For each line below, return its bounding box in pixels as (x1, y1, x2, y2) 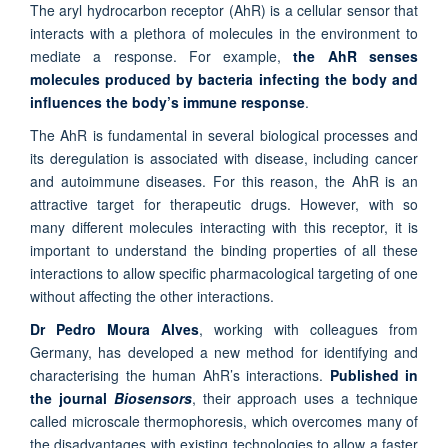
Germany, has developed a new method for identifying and (30, 342, 418, 363)
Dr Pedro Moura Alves (30, 319, 199, 340)
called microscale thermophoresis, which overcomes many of (30, 411, 418, 432)
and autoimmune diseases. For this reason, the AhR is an (30, 171, 418, 192)
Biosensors (113, 388, 192, 409)
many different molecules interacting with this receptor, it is (30, 217, 418, 238)
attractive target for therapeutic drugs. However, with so (30, 194, 418, 215)
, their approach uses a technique (191, 388, 419, 409)
